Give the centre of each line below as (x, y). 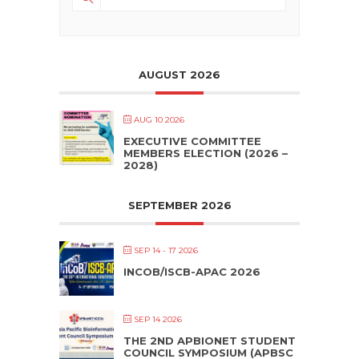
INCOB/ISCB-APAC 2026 (192, 271)
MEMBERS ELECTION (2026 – (206, 153)
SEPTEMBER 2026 (179, 205)
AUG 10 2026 (159, 119)
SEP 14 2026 (158, 319)
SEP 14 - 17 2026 (166, 250)
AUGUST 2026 (179, 74)
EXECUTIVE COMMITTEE (192, 141)
